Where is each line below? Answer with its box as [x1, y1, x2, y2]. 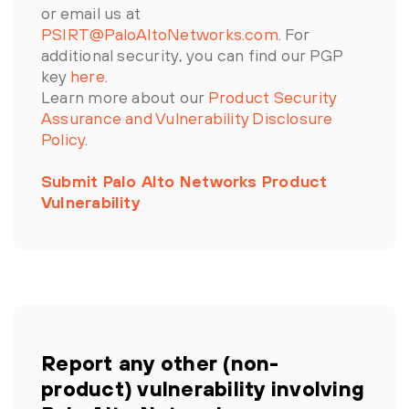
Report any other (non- [41, 351, 279, 375]
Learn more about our [41, 88, 208, 107]
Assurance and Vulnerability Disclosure [41, 109, 333, 128]
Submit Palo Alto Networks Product [41, 172, 328, 191]
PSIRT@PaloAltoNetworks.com [41, 25, 278, 44]
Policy [41, 130, 86, 149]
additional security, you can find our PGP [41, 46, 343, 65]
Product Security [207, 88, 337, 107]
